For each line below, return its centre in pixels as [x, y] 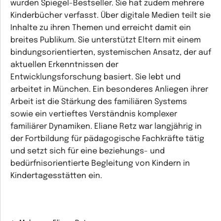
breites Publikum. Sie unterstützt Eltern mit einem [106, 40]
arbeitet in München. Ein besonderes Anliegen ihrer [109, 90]
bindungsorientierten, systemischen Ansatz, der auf [111, 53]
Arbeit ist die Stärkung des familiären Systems [99, 102]
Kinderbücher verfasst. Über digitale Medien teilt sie [110, 16]
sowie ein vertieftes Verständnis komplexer [94, 114]
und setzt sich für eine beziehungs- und [88, 151]
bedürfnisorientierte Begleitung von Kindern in [100, 164]
